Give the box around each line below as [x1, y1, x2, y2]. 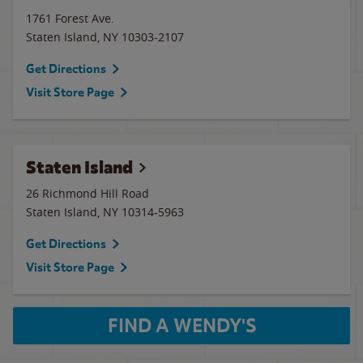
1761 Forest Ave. [26, 11, 114, 26]
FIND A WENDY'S [107, 314, 256, 338]
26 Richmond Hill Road [26, 186, 149, 201]
